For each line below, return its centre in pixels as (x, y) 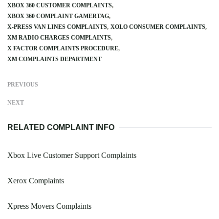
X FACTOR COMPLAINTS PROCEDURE (63, 49)
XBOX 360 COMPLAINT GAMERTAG (58, 16)
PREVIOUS (23, 85)
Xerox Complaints (36, 181)
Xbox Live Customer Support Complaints (72, 155)
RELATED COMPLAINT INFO (61, 128)
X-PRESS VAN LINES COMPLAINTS (57, 27)
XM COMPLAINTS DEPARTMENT (55, 59)
